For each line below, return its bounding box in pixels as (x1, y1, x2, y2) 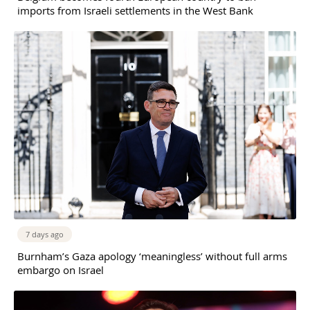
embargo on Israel (17, 262, 104, 277)
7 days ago (26, 228, 64, 239)
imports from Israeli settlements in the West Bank (17, 3, 253, 17)
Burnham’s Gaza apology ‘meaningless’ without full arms (17, 248, 287, 263)
